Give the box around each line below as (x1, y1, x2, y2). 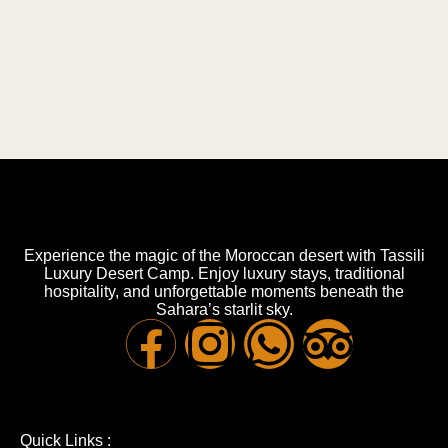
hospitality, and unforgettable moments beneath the (44, 283, 404, 300)
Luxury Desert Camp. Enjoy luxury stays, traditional (43, 265, 405, 282)
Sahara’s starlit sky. (155, 301, 293, 318)
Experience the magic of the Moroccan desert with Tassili (23, 247, 425, 264)
